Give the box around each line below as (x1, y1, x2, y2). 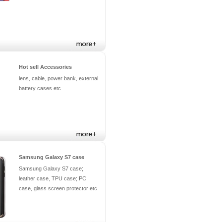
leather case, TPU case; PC (19, 175, 86, 181)
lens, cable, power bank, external (19, 75, 98, 81)
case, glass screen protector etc (19, 185, 97, 191)
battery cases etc (19, 85, 61, 91)
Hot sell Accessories (19, 64, 72, 70)
